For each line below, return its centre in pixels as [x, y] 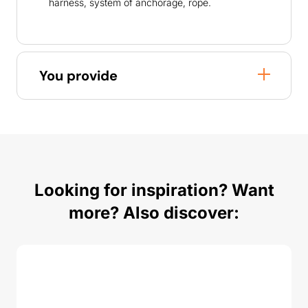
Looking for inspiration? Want [154, 190]
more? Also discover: [154, 213]
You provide [78, 76]
